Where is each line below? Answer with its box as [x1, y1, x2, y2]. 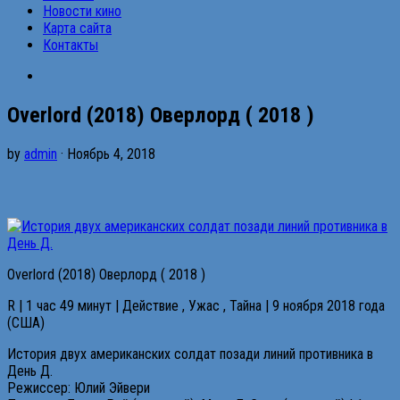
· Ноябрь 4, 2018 [57, 145, 155, 162]
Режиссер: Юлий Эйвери [7, 379, 150, 396]
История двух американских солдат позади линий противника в [7, 345, 373, 362]
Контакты [43, 37, 98, 54]
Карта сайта [43, 20, 112, 37]
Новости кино [43, 3, 121, 20]
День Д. [7, 362, 53, 379]
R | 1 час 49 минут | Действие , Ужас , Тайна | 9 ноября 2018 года [7, 296, 385, 314]
